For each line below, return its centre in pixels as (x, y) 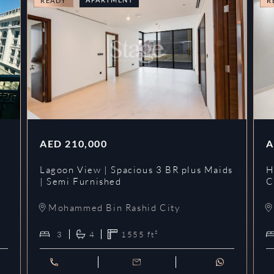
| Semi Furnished (81, 182)
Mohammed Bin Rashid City (114, 207)
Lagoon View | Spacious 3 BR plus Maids (136, 170)
